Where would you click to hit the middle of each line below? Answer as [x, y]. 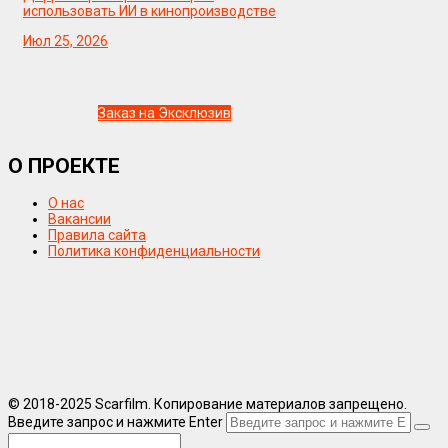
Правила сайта [97, 235]
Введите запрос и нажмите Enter [115, 422]
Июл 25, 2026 [65, 40]
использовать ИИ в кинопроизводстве [149, 10]
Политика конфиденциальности [154, 251]
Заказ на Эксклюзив [165, 112]
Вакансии [79, 219]
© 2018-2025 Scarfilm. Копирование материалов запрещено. [207, 404]
